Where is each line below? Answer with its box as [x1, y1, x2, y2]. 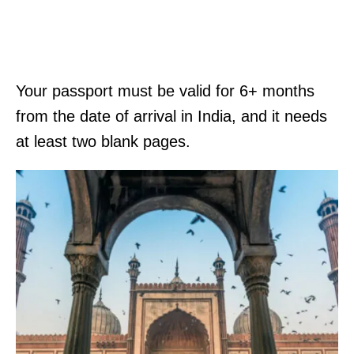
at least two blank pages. [16, 132, 190, 150]
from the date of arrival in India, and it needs [16, 107, 327, 125]
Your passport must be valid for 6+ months [16, 81, 314, 100]
